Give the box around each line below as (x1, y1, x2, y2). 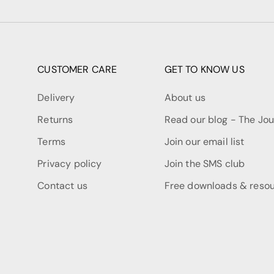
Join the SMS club (164, 157, 245, 171)
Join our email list (164, 135, 245, 149)
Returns (37, 113, 73, 127)
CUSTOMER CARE (37, 63, 117, 76)
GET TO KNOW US (164, 63, 245, 76)
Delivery (37, 91, 75, 105)
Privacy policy (37, 157, 102, 171)
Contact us (37, 179, 87, 193)
